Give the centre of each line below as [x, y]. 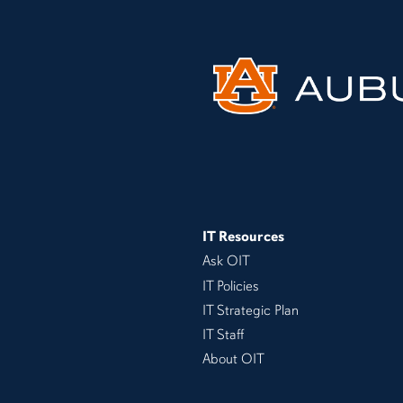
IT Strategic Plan [250, 310]
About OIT [233, 359]
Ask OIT [226, 261]
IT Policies [230, 286]
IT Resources [243, 237]
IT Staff [223, 335]
